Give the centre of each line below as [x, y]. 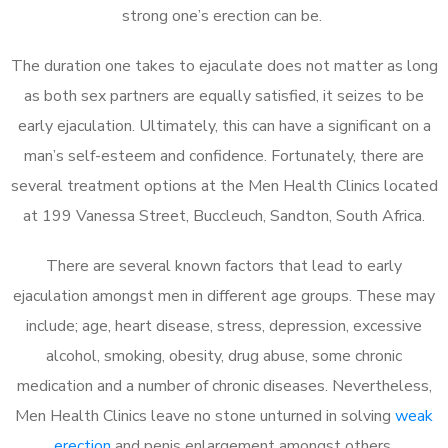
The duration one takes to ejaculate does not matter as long [224, 65]
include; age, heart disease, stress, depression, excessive [224, 325]
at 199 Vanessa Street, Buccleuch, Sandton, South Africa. [224, 215]
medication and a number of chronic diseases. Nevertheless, [224, 385]
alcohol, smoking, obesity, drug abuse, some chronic [224, 355]
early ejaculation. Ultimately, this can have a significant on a [224, 125]
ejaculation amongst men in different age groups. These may [224, 295]
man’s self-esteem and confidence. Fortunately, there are [224, 155]
